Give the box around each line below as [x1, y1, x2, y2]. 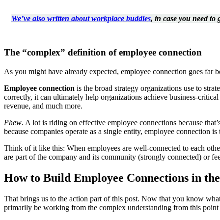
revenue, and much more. [4, 101, 82, 110]
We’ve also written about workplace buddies [11, 14, 151, 23]
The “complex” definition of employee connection [4, 47, 202, 58]
